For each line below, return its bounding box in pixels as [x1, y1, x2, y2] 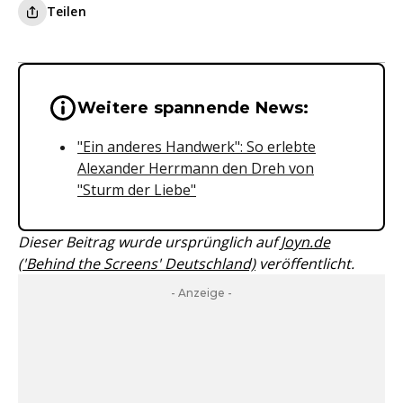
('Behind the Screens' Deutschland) [18, 254, 255, 273]
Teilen [47, 3, 86, 20]
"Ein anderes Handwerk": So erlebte [77, 137, 316, 157]
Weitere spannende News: [77, 98, 309, 118]
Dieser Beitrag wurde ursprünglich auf [18, 232, 281, 252]
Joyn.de [281, 232, 330, 252]
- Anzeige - [171, 286, 232, 300]
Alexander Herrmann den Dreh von [77, 158, 314, 178]
